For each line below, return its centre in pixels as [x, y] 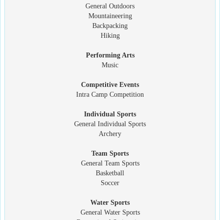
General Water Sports [110, 212]
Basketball [110, 173]
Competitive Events [110, 84]
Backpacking [110, 26]
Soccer [110, 183]
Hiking [110, 35]
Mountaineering [110, 16]
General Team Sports [110, 163]
